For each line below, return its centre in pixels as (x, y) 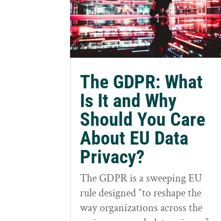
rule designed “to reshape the (141, 193)
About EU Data (134, 138)
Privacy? (112, 157)
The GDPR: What (141, 82)
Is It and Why (128, 101)
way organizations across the (141, 208)
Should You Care (143, 120)
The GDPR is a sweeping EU (141, 179)
